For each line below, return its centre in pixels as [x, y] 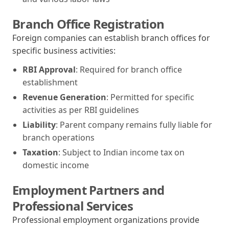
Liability [39, 124]
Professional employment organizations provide [106, 220]
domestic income [56, 165]
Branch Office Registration [88, 24]
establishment [50, 82]
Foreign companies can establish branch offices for [111, 38]
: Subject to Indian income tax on [121, 152]
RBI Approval [49, 69]
